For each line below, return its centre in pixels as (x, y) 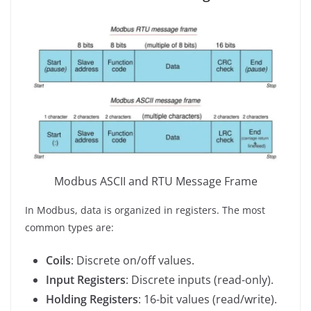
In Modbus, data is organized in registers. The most (145, 210)
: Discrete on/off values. (133, 260)
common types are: (69, 227)
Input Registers (86, 279)
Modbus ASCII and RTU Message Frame (155, 181)
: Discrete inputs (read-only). (200, 279)
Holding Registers (92, 299)
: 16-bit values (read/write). (208, 299)
